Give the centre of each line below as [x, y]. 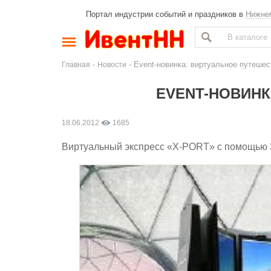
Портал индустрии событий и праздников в [166, 14]
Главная [76, 64]
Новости [112, 64]
